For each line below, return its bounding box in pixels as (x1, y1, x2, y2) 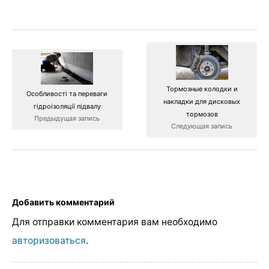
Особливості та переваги (26, 89, 108, 98)
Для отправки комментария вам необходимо (12, 216, 217, 228)
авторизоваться (12, 234, 86, 246)
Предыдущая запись (34, 114, 100, 123)
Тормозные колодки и (166, 84, 238, 93)
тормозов (186, 109, 218, 118)
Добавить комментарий (12, 197, 115, 208)
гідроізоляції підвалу (33, 102, 101, 111)
